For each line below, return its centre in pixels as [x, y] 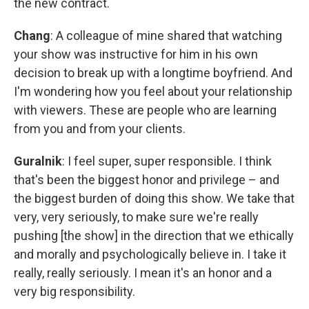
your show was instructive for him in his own [136, 54]
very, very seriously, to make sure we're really [136, 217]
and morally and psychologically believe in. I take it [150, 254]
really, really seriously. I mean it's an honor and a [143, 272]
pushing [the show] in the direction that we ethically [154, 235]
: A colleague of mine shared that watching [166, 35]
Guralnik [38, 161]
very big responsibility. [74, 291]
